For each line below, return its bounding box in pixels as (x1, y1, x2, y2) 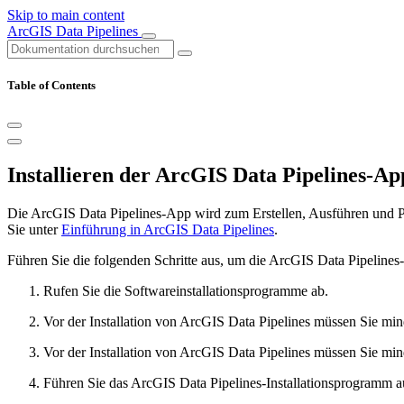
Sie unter (7, 222, 61, 238)
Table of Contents (7, 78, 96, 93)
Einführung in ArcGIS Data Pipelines (61, 222, 274, 238)
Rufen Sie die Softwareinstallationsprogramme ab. (43, 283, 328, 299)
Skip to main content (7, 7, 124, 23)
